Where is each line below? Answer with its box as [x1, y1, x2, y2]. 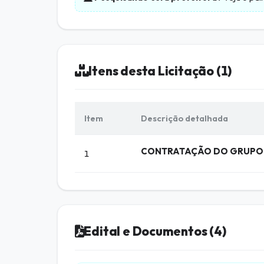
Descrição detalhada [141, 112, 229, 124]
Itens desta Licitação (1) [88, 62, 232, 78]
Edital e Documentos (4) [84, 223, 226, 239]
